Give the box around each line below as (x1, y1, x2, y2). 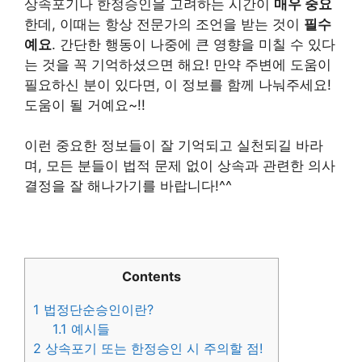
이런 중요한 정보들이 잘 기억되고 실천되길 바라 (24, 137, 323, 154)
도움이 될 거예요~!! (24, 96, 145, 113)
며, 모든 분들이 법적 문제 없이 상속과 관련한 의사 (24, 158, 335, 175)
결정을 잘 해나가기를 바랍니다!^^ (24, 178, 232, 195)
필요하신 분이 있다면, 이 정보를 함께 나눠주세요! (24, 76, 331, 93)
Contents (122, 268, 181, 285)
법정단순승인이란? (40, 301, 154, 318)
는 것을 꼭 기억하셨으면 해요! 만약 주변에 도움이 (24, 56, 331, 73)
